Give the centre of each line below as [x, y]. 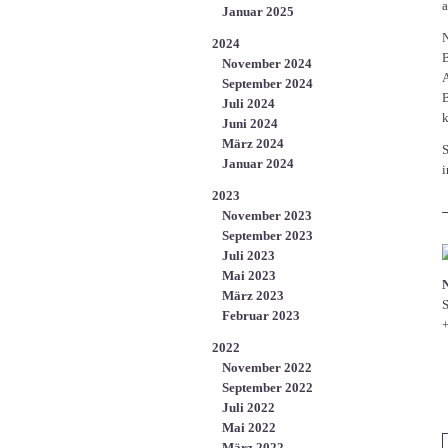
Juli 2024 [248, 103]
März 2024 [253, 143]
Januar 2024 [258, 163]
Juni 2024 [250, 123]
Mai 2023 [249, 275]
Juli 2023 [248, 255]
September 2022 [267, 387]
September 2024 [267, 83]
